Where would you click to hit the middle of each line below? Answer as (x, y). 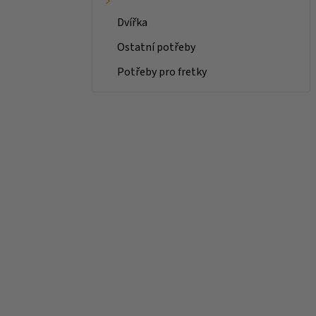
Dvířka (132, 22)
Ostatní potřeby (156, 47)
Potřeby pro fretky (162, 72)
